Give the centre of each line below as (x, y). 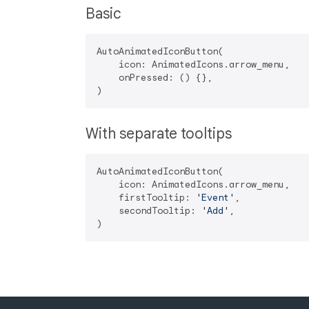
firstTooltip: (146, 197)
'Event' (215, 197)
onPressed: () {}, (154, 77)
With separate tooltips (160, 133)
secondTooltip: (149, 210)
